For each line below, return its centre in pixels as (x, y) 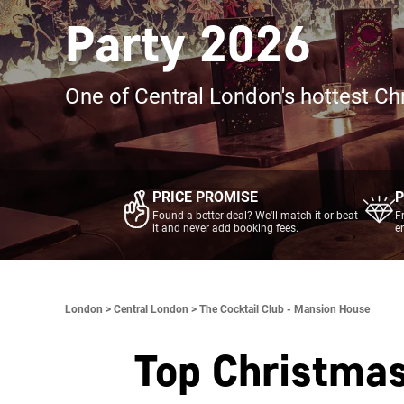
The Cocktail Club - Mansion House (285, 309)
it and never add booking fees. (226, 228)
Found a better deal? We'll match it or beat (256, 215)
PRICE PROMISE (206, 197)
